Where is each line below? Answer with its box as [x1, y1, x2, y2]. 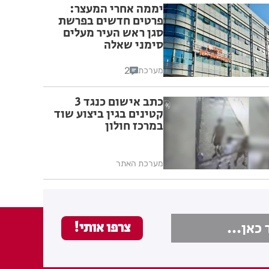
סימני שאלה [104, 37, 163, 55]
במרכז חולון [105, 117, 163, 135]
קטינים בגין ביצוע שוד [54, 105, 163, 123]
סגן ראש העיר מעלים [63, 25, 163, 43]
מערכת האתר [116, 159, 163, 169]
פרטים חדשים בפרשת [58, 13, 163, 31]
